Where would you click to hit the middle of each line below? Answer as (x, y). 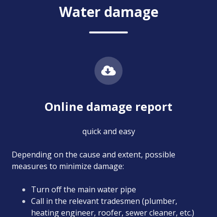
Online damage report (108, 106)
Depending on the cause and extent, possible (93, 154)
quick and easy (108, 131)
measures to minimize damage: (68, 166)
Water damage (108, 11)
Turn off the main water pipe (84, 189)
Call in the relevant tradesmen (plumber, (104, 201)
